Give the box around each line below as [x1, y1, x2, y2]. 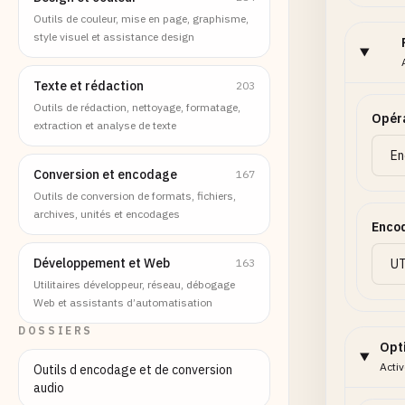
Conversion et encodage [33, 166, 177, 183]
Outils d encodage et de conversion [33, 362, 232, 378]
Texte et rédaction [33, 78, 144, 94]
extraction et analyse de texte [33, 118, 176, 132]
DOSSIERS [18, 324, 94, 337]
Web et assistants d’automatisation [33, 296, 212, 309]
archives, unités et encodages [33, 207, 180, 221]
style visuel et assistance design [33, 30, 194, 43]
